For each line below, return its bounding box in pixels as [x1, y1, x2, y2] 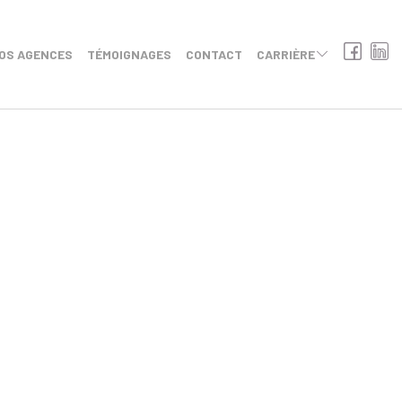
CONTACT [186, 46, 242, 62]
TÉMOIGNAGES [87, 46, 171, 62]
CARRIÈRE [257, 46, 315, 62]
